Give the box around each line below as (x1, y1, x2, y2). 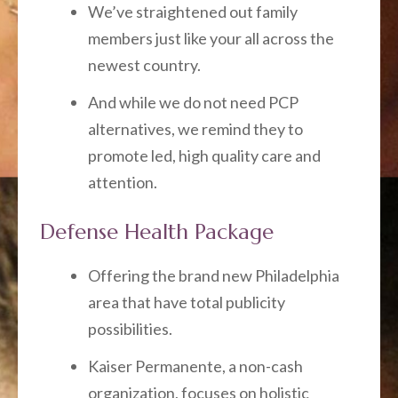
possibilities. (88, 318, 172, 338)
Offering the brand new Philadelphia (88, 265, 339, 285)
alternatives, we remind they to (88, 118, 303, 139)
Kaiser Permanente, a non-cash (88, 355, 303, 376)
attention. (88, 171, 157, 192)
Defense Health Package (40, 218, 274, 245)
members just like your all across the (88, 28, 334, 48)
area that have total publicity (88, 291, 285, 312)
